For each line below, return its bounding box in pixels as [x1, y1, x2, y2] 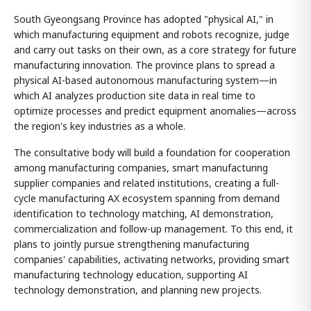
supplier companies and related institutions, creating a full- [14, 176, 279, 190]
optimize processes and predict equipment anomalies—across [14, 104, 296, 117]
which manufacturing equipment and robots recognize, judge [14, 28, 289, 41]
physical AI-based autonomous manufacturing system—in [14, 74, 277, 87]
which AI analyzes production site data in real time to [14, 89, 255, 102]
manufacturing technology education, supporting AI [14, 268, 248, 281]
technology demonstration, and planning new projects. [14, 283, 262, 296]
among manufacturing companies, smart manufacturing [14, 161, 268, 174]
